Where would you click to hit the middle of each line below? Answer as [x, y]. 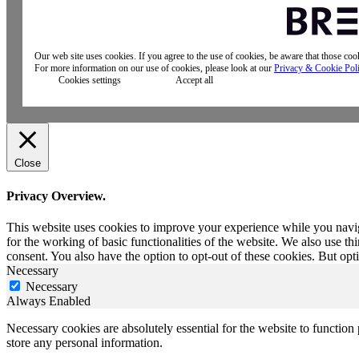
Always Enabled [48, 301]
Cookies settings [90, 81]
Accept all [194, 81]
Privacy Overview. [56, 196]
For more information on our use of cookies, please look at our [154, 69]
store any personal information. [85, 342]
